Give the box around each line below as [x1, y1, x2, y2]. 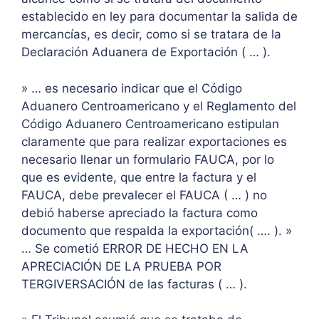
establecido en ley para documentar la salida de [21, 9, 298, 24]
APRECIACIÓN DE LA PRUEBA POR [21, 258, 221, 273]
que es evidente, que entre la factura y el [21, 169, 256, 184]
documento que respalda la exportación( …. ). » [21, 223, 292, 238]
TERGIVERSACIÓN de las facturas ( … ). [21, 276, 251, 291]
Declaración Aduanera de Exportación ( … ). [21, 45, 274, 60]
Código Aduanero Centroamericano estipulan [21, 116, 279, 131]
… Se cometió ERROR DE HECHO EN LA [21, 241, 249, 256]
